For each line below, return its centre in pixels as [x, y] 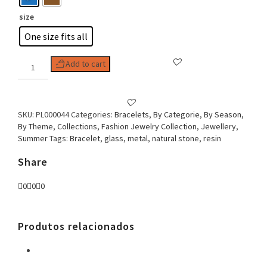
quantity [32, 145]
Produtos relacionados [76, 226]
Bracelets [132, 115]
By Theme [35, 127]
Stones [30, 109]
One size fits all [56, 37]
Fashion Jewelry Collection [149, 127]
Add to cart [85, 64]
